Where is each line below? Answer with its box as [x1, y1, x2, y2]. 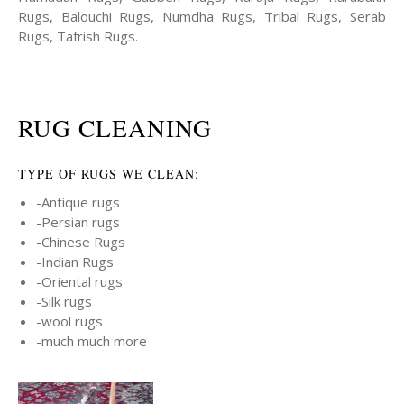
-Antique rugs [36, 193, 120, 212]
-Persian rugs [36, 213, 120, 232]
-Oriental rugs [36, 272, 123, 291]
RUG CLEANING [18, 111, 212, 145]
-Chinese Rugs [36, 233, 125, 252]
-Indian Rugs [36, 252, 114, 271]
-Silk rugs [36, 292, 92, 311]
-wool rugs [36, 312, 103, 331]
